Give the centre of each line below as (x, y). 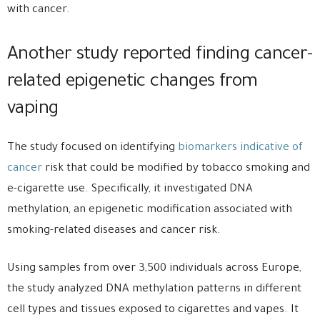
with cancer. (39, 11)
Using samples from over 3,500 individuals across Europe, (154, 269)
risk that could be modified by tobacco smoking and (176, 169)
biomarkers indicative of (240, 149)
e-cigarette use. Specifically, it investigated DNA (130, 190)
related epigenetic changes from (132, 83)
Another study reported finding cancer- (160, 56)
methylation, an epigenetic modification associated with (150, 211)
